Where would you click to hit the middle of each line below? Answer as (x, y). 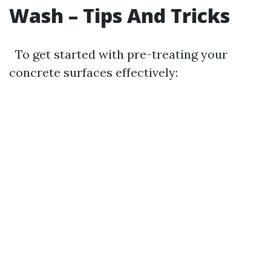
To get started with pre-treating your (118, 54)
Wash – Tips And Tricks (119, 15)
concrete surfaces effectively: (98, 72)
